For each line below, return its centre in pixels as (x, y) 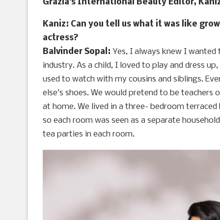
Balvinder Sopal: (78, 52)
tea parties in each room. (89, 135)
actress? (60, 38)
